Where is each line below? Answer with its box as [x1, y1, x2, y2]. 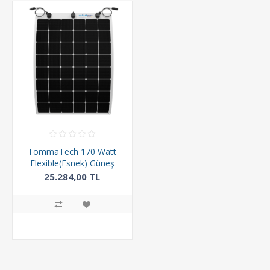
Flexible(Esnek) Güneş [30, 157, 115, 169]
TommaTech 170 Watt [28, 145, 117, 157]
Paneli [60, 168, 84, 180]
